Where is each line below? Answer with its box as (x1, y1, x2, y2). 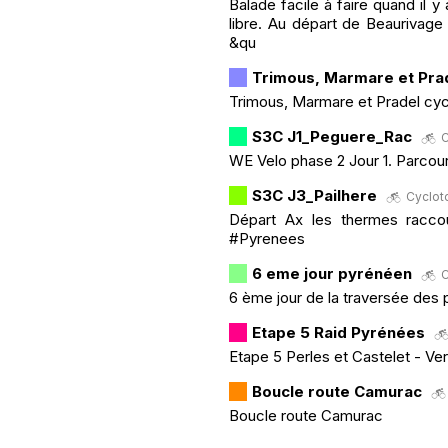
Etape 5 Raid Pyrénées (252, 322, 425, 342)
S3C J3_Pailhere (252, 185, 377, 205)
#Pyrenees (229, 228, 305, 248)
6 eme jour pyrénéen (252, 263, 412, 283)
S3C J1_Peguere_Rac (252, 126, 412, 146)
